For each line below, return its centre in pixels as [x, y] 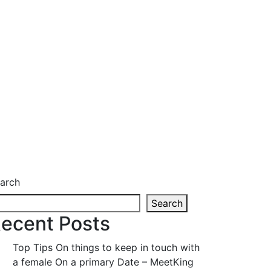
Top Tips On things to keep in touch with [106, 248]
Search [167, 204]
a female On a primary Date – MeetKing [103, 262]
